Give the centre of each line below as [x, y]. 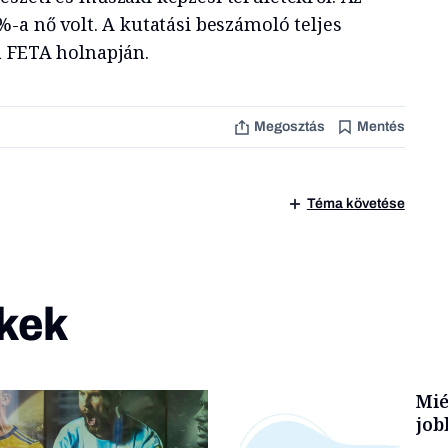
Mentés [380, 126]
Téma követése [355, 203]
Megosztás [289, 126]
